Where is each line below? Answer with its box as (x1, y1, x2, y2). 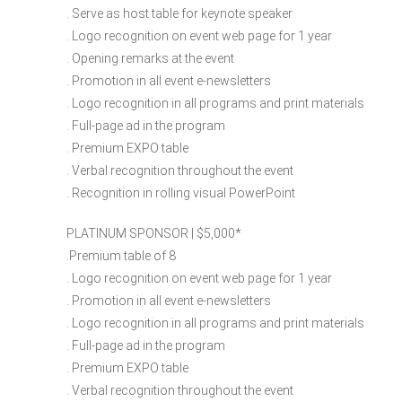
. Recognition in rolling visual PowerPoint (66, 185, 295, 200)
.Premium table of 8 (66, 248, 176, 263)
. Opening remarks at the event (66, 50, 234, 66)
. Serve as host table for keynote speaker (66, 5, 293, 21)
